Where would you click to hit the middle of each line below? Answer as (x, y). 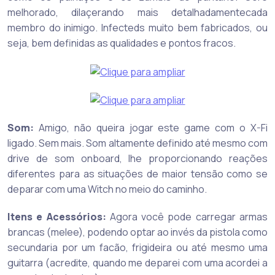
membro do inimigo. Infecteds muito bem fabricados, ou (137, 28)
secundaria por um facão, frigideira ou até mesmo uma (137, 247)
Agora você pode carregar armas (187, 216)
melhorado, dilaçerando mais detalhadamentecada (137, 13)
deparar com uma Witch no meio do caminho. (107, 189)
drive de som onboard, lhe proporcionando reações (137, 158)
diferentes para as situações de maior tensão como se (137, 173)
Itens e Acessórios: (57, 216)
